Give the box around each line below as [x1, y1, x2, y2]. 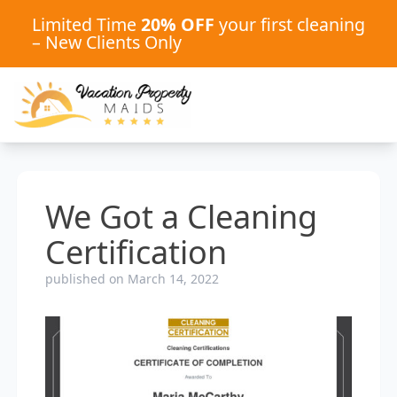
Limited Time [32, 12, 141, 36]
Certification [44, 230, 227, 274]
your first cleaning [214, 12, 365, 36]
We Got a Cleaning [44, 194, 317, 238]
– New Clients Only [32, 30, 182, 54]
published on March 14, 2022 [44, 269, 219, 287]
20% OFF [141, 12, 214, 36]
